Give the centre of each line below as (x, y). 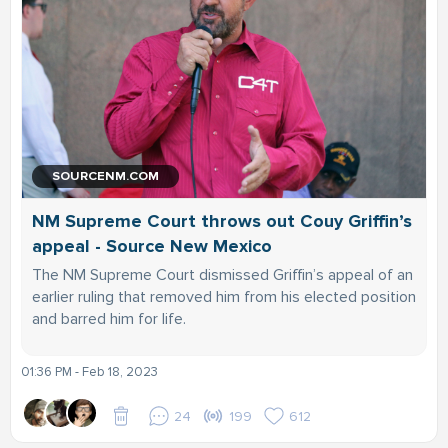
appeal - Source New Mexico (152, 245)
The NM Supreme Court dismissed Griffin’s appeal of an (222, 274)
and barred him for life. (109, 318)
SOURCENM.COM (105, 175)
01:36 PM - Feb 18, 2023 (89, 371)
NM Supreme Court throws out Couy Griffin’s (222, 220)
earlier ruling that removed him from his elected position (224, 296)
